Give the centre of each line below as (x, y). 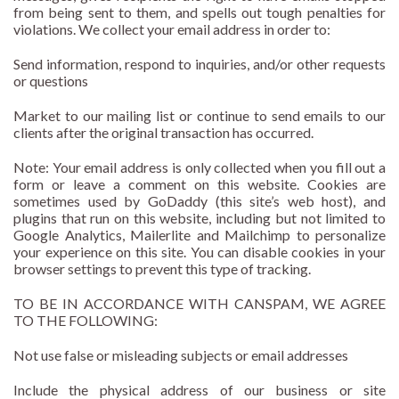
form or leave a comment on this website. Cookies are (199, 184)
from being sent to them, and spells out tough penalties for (199, 12)
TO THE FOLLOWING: (85, 321)
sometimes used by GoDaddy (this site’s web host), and (199, 201)
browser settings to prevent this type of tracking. (162, 269)
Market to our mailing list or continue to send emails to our (199, 116)
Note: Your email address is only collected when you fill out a (199, 167)
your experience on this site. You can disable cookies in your (199, 252)
